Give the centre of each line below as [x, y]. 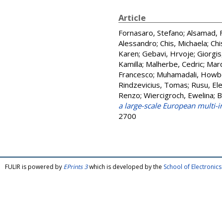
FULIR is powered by [34, 167]
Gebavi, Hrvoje [168, 54]
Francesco [136, 74]
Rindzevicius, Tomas [153, 85]
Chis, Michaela [184, 43]
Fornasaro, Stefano [151, 33]
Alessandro [138, 43]
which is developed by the [126, 167]
